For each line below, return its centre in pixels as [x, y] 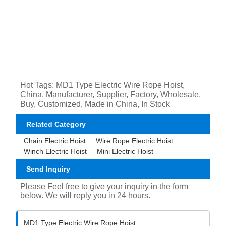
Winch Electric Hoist [55, 152]
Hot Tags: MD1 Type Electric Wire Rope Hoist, [103, 85]
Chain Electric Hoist [55, 141]
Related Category [56, 124]
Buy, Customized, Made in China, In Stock [95, 104]
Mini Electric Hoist [125, 152]
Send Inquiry [48, 169]
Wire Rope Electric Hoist [135, 141]
